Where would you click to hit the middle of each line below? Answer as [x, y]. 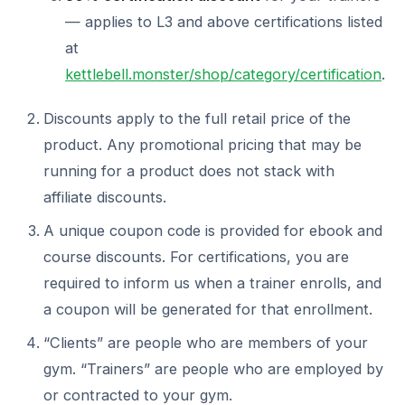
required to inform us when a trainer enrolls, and [212, 283]
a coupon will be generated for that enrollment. [208, 309]
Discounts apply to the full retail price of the [197, 118]
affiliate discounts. [105, 197]
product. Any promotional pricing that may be [202, 145]
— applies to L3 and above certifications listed [224, 22]
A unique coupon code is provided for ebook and [213, 231]
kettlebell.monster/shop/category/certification [223, 74]
